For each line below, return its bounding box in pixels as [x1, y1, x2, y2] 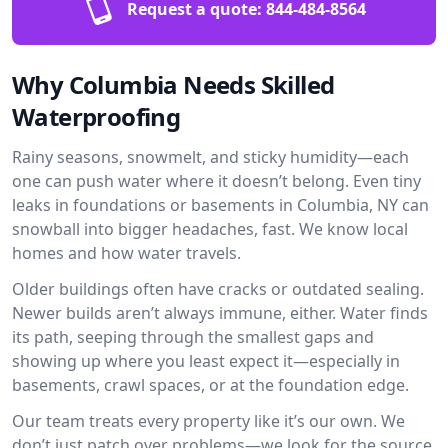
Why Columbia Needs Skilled [12, 68, 335, 101]
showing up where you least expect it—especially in [12, 350, 400, 372]
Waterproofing [12, 100, 181, 133]
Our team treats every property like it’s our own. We [12, 410, 405, 432]
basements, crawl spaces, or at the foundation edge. [12, 374, 409, 396]
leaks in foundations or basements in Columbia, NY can [12, 194, 429, 216]
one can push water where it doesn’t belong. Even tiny [12, 170, 421, 192]
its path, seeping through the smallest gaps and [12, 326, 374, 348]
